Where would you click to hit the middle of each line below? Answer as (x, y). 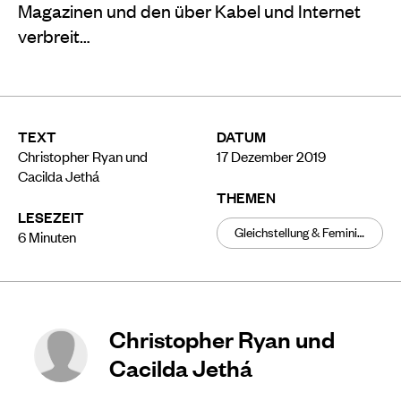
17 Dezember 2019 (271, 155)
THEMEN (246, 196)
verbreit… (54, 35)
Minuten (52, 236)
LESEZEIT (51, 216)
